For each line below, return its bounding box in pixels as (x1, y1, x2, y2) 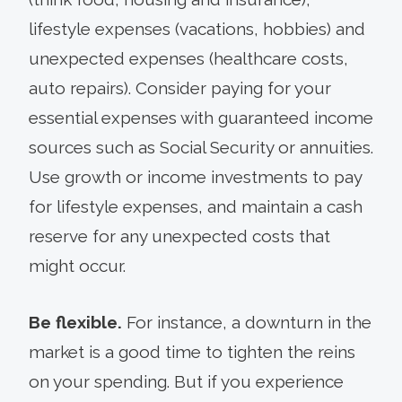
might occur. (29, 255, 126, 275)
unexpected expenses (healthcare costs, (29, 48, 348, 68)
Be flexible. (29, 311, 127, 332)
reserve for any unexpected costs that (29, 225, 330, 246)
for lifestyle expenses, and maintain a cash (29, 196, 363, 216)
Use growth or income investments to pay (29, 166, 362, 187)
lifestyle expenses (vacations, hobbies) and (29, 18, 365, 39)
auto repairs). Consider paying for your (29, 77, 331, 98)
